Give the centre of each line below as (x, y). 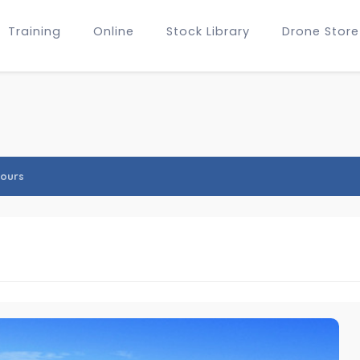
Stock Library (208, 31)
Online (114, 31)
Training (35, 31)
